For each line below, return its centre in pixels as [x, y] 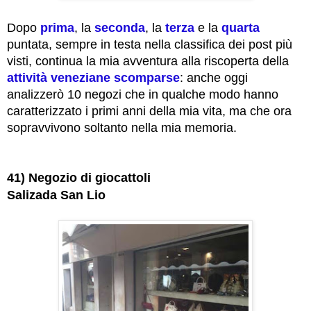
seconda [120, 28]
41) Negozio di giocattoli [79, 178]
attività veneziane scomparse [93, 78]
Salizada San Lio [56, 195]
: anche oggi [214, 78]
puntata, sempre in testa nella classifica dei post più [150, 45]
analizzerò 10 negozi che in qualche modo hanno [143, 95]
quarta [241, 28]
